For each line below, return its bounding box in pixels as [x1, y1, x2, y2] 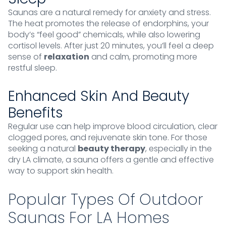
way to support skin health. [8, 165, 114, 177]
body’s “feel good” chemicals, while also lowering [8, 29, 200, 40]
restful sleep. [8, 62, 57, 74]
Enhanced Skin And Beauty [8, 86, 189, 106]
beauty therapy [78, 143, 145, 154]
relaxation [44, 51, 89, 63]
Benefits [8, 103, 63, 123]
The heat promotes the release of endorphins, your [8, 18, 209, 29]
